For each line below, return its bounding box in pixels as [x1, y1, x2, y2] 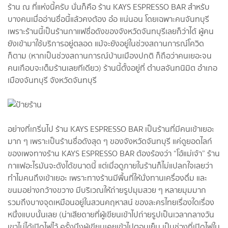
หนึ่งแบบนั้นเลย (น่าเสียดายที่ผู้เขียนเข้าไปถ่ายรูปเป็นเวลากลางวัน [8, 208, 214, 220]
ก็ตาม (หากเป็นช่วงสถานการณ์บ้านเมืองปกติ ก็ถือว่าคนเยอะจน [8, 49, 212, 62]
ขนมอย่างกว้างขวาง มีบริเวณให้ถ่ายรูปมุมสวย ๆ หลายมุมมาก [8, 184, 206, 196]
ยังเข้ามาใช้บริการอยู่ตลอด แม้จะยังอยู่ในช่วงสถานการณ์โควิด [8, 37, 204, 49]
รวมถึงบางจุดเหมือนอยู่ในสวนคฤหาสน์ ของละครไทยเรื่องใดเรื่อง [8, 196, 214, 208]
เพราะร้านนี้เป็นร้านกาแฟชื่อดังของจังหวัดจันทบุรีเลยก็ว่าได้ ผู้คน [8, 25, 214, 37]
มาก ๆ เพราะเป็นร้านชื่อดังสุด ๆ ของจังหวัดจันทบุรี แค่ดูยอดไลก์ [8, 135, 212, 147]
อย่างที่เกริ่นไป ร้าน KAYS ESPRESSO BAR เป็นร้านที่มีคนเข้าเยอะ [8, 123, 214, 135]
